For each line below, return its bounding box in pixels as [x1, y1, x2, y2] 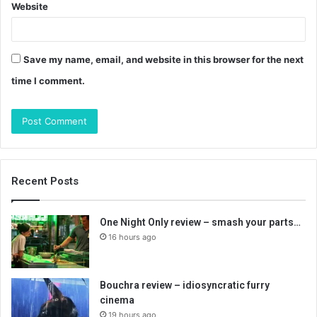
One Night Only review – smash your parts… [100, 217, 301, 229]
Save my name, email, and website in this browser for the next [23, 54, 304, 66]
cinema [100, 294, 134, 306]
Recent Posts [11, 175, 79, 188]
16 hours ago [108, 232, 156, 243]
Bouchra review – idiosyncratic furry [100, 279, 270, 292]
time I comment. [11, 75, 85, 87]
